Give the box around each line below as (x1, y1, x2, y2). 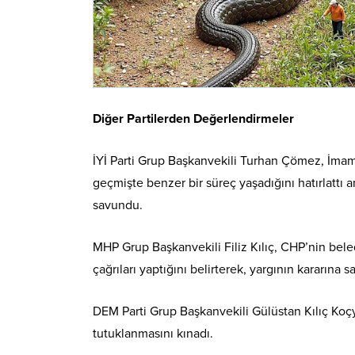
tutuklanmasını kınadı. (93, 325, 213, 342)
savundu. (93, 197, 143, 213)
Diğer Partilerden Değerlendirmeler (93, 110, 294, 127)
